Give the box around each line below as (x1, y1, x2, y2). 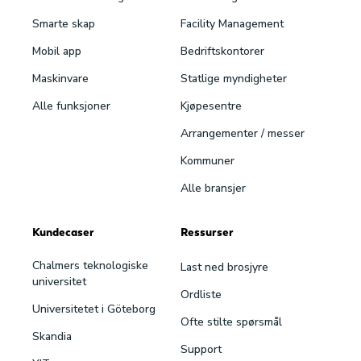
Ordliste (180, 287, 222, 302)
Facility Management (180, 16, 284, 31)
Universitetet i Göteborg (32, 301, 156, 317)
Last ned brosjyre (180, 259, 268, 275)
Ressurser (180, 225, 234, 239)
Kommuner (180, 153, 234, 168)
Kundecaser (32, 225, 94, 239)
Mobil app (32, 44, 81, 59)
